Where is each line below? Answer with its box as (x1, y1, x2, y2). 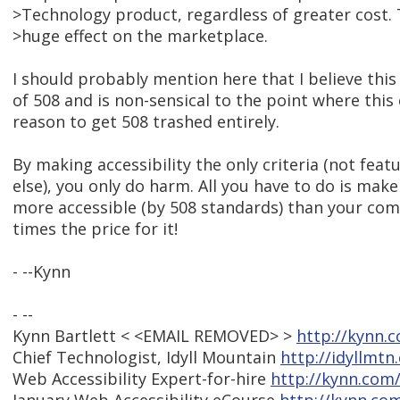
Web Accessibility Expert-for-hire (12, 368, 271, 390)
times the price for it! (12, 218, 178, 240)
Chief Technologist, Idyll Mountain (12, 346, 280, 369)
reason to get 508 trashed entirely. (12, 111, 279, 133)
